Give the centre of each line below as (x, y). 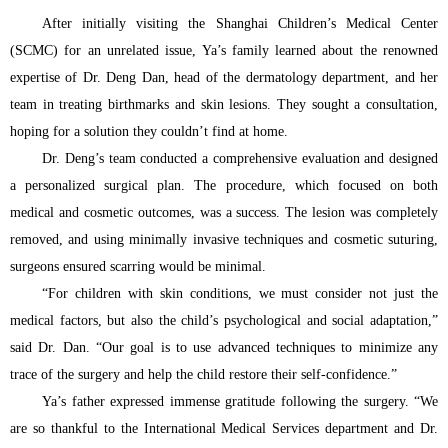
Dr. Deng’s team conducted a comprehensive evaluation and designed (240, 159)
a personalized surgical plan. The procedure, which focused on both (224, 186)
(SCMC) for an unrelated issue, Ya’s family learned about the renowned (224, 51)
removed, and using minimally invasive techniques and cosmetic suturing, (224, 240)
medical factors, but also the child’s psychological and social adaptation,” (224, 321)
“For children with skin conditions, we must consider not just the (240, 294)
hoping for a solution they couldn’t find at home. (149, 132)
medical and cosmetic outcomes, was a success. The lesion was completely (224, 213)
